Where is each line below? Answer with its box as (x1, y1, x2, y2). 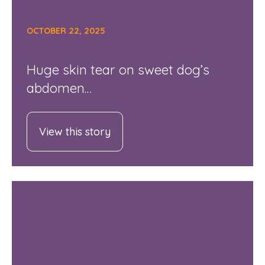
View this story (38, 124, 111, 138)
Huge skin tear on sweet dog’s (26, 60, 209, 78)
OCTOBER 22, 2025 (26, 25, 105, 37)
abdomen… (26, 79, 92, 96)
